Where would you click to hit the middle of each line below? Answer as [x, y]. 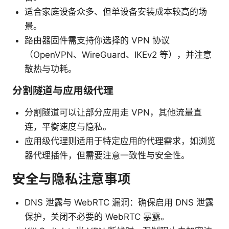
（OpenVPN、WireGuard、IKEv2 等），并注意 [118, 54]
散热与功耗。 [51, 69]
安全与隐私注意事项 [72, 178]
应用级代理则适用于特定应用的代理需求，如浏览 [120, 141]
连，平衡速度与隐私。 [68, 127]
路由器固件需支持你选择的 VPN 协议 [97, 40]
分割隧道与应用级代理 [63, 90]
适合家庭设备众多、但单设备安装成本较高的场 [116, 12]
